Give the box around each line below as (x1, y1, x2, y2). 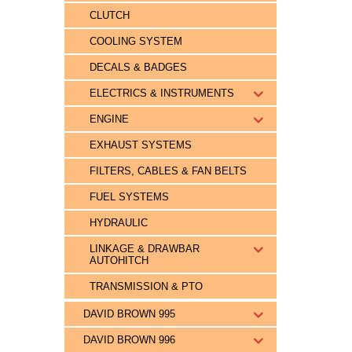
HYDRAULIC (90, 217, 148, 229)
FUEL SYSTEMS (90, 191, 169, 203)
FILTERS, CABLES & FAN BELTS (90, 165, 247, 177)
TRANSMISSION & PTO (90, 280, 203, 292)
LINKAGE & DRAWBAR (90, 243, 200, 255)
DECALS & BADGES (90, 61, 187, 73)
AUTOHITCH (90, 255, 148, 266)
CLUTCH (90, 9, 130, 21)
